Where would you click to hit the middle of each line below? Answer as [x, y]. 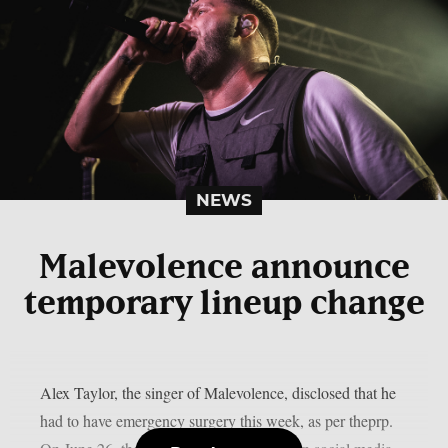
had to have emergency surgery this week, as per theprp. [216, 421]
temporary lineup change [224, 304]
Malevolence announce [224, 268]
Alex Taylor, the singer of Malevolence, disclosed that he [218, 393]
